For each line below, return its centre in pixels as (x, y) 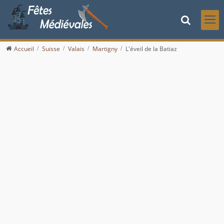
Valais (76, 48)
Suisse (51, 48)
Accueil (24, 48)
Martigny (105, 48)
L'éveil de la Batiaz (151, 48)
